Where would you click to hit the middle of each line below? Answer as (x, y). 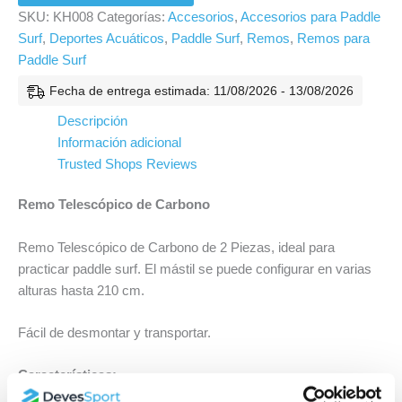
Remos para (333, 38)
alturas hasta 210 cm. (81, 290)
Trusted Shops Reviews (127, 164)
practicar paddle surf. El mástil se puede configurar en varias (195, 269)
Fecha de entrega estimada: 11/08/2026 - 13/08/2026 (201, 90)
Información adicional (119, 142)
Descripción (92, 121)
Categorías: (132, 17)
